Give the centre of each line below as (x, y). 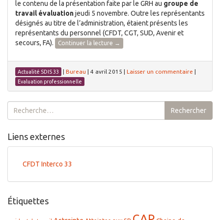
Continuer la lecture (86, 43)
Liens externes (36, 137)
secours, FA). (35, 42)
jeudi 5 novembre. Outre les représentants (139, 13)
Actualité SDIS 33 (38, 72)
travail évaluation (44, 13)
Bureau (76, 72)
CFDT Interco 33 (47, 164)
